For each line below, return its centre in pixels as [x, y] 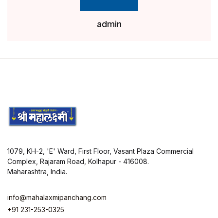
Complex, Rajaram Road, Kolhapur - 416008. [78, 161]
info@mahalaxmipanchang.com [57, 197]
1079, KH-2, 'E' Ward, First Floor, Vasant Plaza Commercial [100, 151]
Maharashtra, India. [37, 172]
